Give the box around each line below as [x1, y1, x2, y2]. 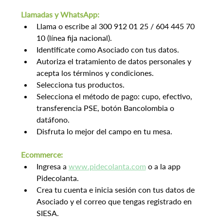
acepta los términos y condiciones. [36, 68, 154, 78]
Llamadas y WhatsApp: [20, 10, 99, 19]
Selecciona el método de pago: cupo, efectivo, [36, 91, 194, 101]
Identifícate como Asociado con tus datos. [36, 45, 179, 54]
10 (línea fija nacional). [36, 33, 112, 43]
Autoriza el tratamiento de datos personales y [36, 56, 193, 66]
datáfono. [36, 115, 70, 125]
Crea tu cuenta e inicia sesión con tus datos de [36, 185, 197, 195]
